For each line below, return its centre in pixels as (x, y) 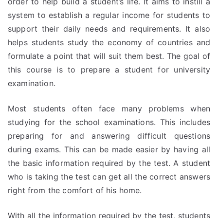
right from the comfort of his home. (75, 190)
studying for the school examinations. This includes (109, 122)
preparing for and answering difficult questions (109, 136)
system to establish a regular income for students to (109, 15)
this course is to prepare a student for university (109, 70)
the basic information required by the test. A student (109, 163)
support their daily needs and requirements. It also (109, 29)
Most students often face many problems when (109, 109)
